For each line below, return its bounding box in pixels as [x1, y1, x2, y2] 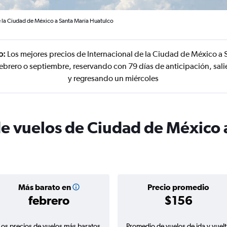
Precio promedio [147, 182, 209, 192]
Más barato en [18, 182, 71, 192]
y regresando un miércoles [68, 73, 159, 83]
